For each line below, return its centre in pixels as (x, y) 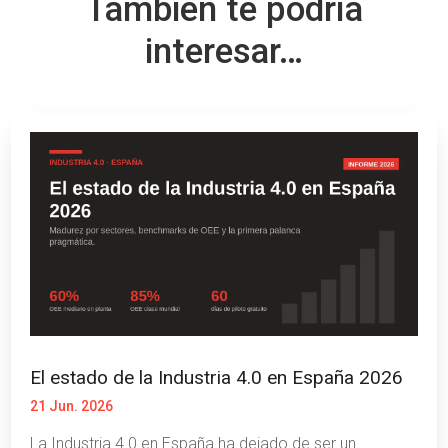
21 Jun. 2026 (72, 405)
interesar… (224, 52)
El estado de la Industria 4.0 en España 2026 (217, 377)
